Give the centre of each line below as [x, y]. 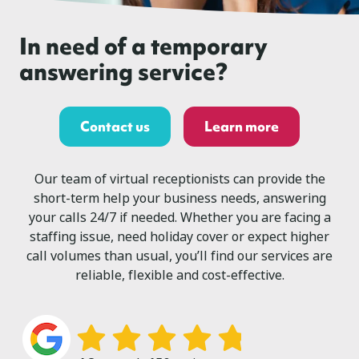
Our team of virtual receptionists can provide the [179, 179]
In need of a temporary [143, 46]
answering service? [123, 71]
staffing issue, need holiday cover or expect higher [179, 237]
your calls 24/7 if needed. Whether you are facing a [179, 218]
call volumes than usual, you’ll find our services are [179, 256]
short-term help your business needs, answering [179, 199]
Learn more [242, 126]
